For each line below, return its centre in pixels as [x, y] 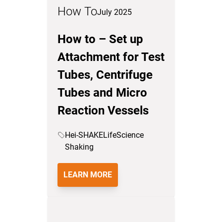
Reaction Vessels [103, 111]
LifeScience [123, 135]
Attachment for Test [111, 57]
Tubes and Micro [102, 93]
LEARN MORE [88, 175]
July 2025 [114, 12]
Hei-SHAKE [84, 135]
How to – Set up [100, 39]
